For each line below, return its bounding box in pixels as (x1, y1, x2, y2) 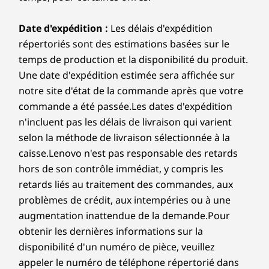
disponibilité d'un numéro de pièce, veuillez (19, 240, 215, 253)
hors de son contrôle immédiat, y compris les (19, 162, 223, 175)
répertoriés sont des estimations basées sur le (19, 37, 229, 50)
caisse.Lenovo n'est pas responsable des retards (19, 147, 238, 160)
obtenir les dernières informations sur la (19, 225, 203, 238)
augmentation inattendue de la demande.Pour (19, 209, 230, 222)
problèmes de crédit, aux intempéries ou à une (19, 193, 231, 207)
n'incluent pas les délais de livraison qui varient (19, 115, 232, 128)
